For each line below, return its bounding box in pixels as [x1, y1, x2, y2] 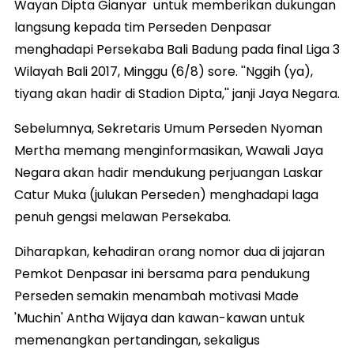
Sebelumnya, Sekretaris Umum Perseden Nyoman [14, 119, 322, 137]
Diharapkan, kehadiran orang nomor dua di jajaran [14, 242, 325, 261]
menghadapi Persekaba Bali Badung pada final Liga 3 [14, 40, 340, 58]
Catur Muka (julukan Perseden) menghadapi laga [14, 185, 318, 204]
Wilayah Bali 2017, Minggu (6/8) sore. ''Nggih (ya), [14, 62, 313, 81]
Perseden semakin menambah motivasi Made [14, 286, 299, 305]
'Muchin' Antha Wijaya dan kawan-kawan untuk [14, 308, 305, 327]
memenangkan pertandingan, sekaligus [14, 330, 260, 349]
